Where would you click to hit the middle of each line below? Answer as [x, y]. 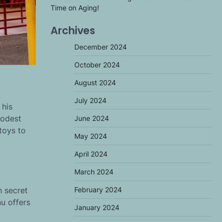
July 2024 [90, 100]
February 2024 [98, 190]
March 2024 [94, 172]
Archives [73, 30]
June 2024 [92, 118]
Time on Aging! [75, 8]
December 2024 [101, 47]
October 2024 [97, 65]
